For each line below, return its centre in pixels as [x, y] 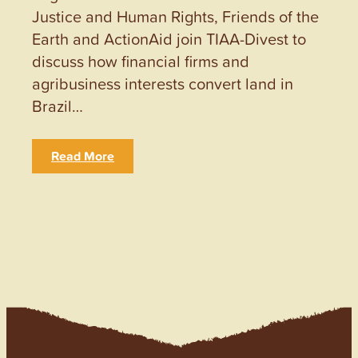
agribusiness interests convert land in [163, 83]
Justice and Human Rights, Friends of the [175, 16]
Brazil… [58, 105]
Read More [83, 156]
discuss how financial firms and [141, 60]
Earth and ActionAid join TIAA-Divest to [169, 38]
